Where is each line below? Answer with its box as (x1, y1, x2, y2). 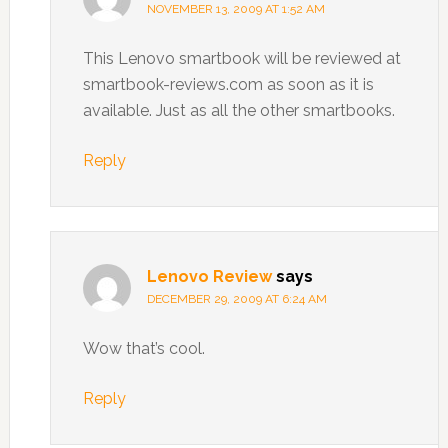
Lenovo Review (146, 267, 272, 287)
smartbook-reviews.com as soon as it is (82, 75, 374, 95)
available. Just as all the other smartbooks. (82, 101, 395, 121)
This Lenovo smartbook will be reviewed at (82, 49, 401, 69)
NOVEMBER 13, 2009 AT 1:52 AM (146, 2, 325, 17)
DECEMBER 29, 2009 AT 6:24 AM (146, 292, 327, 307)
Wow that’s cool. (82, 339, 205, 359)
